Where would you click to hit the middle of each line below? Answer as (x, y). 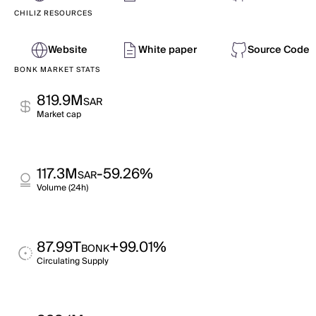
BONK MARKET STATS (57, 70)
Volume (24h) (62, 188)
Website (68, 50)
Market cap (59, 115)
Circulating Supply (73, 261)
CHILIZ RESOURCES (53, 13)
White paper (168, 50)
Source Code (279, 50)
